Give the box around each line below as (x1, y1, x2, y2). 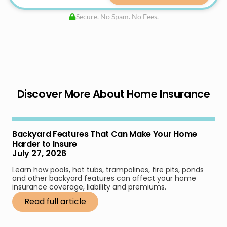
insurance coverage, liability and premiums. (12, 181, 166, 192)
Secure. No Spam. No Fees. (75, 12, 159, 21)
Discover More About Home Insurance (17, 86, 210, 101)
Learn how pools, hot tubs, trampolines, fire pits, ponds (12, 164, 204, 175)
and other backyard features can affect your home (12, 173, 196, 183)
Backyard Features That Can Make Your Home (12, 128, 197, 140)
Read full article (24, 195, 86, 207)
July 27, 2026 (12, 147, 66, 159)
